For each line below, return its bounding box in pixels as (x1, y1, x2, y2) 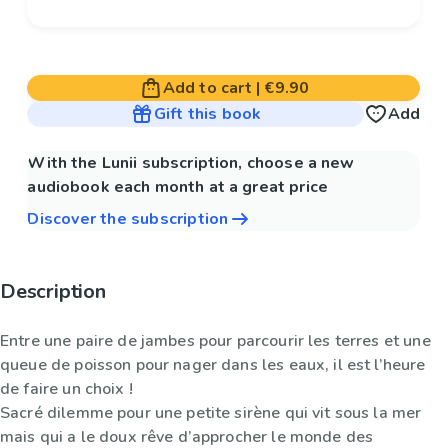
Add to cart (162, 77, 252, 100)
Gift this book (153, 103, 262, 126)
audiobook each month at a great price (27, 176, 328, 199)
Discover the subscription (27, 208, 229, 231)
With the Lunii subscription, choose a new (27, 152, 355, 175)
